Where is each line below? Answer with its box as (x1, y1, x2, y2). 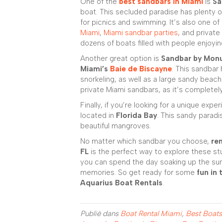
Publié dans (80, 209, 120, 218)
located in (80, 111, 116, 120)
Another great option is (80, 54, 161, 63)
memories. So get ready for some (80, 167, 197, 177)
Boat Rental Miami (120, 209, 182, 218)
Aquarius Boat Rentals (80, 178, 163, 187)
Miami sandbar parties (104, 28, 178, 37)
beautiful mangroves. (80, 121, 151, 130)
